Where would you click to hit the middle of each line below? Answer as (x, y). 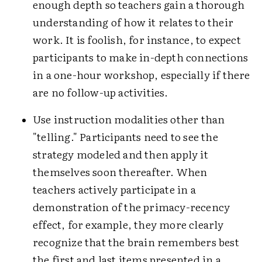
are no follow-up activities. (101, 92)
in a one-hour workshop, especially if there (142, 75)
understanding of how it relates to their (133, 22)
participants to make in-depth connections (141, 57)
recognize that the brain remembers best (136, 242)
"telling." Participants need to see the (125, 137)
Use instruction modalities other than (129, 119)
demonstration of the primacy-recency (132, 207)
